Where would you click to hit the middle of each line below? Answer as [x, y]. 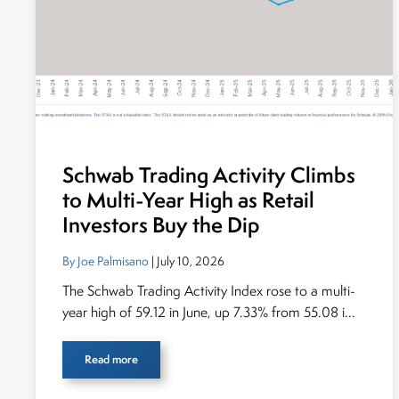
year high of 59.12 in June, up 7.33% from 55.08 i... [209, 312]
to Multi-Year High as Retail [188, 200]
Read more [111, 359]
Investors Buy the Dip [161, 225]
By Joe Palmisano [106, 261]
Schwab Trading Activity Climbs [209, 175]
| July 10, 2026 [187, 261]
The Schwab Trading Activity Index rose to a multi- [209, 291]
